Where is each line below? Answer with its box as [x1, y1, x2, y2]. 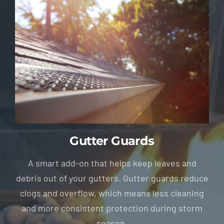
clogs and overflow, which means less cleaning [20, 187, 204, 199]
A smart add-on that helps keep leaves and [27, 157, 196, 169]
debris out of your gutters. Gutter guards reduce [15, 172, 208, 184]
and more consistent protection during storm [21, 202, 202, 214]
